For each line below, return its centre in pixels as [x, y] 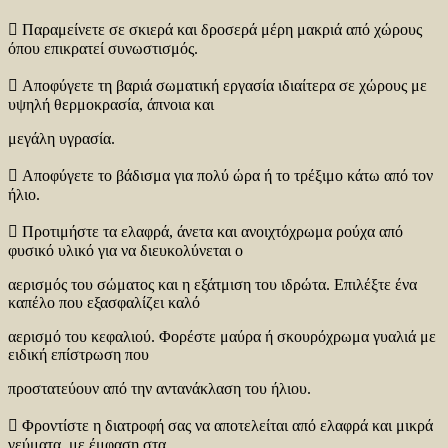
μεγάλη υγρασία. [61, 139]
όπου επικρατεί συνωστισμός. [103, 49]
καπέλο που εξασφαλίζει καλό [104, 303]
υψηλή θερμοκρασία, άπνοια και [111, 105]
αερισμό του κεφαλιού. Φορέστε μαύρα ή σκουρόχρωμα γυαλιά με [222, 337]
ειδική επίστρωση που [78, 355]
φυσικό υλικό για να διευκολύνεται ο [125, 251]
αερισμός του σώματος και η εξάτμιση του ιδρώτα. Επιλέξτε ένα [212, 285]
